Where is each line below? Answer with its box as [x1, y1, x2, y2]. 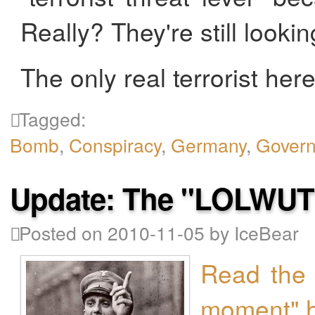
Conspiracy [69, 131, 162, 158]
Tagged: [14, 105, 86, 132]
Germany [171, 131, 247, 158]
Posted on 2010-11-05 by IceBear [14, 219, 300, 245]
